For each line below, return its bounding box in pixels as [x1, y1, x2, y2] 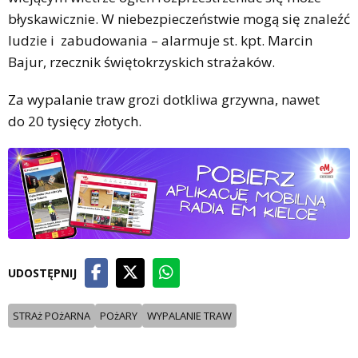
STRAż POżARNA [13, 308, 90, 323]
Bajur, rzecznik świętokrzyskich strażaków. [8, 52, 275, 71]
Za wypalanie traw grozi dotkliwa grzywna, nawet [8, 89, 320, 109]
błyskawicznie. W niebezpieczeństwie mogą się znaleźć [8, 9, 350, 28]
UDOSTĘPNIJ [8, 265, 77, 280]
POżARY [100, 308, 137, 323]
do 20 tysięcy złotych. [8, 111, 141, 130]
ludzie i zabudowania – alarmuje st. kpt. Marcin [8, 30, 312, 50]
